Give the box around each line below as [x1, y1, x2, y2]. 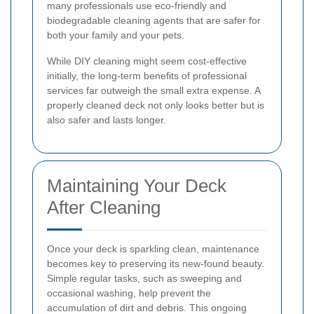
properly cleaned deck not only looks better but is [47, 100, 264, 111]
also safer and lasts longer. [47, 114, 166, 126]
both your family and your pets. [47, 29, 184, 41]
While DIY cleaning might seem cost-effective [47, 55, 247, 67]
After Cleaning [47, 197, 161, 219]
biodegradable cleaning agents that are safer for [47, 15, 261, 27]
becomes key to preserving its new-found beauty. [47, 258, 264, 270]
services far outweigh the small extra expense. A [47, 85, 260, 97]
